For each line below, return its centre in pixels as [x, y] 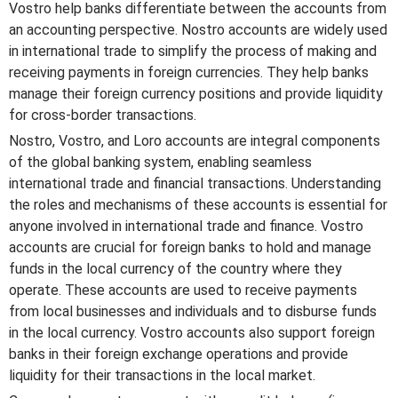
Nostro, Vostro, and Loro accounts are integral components [195, 141]
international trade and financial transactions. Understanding [195, 184]
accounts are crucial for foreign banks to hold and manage [190, 248]
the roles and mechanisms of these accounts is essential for [198, 205]
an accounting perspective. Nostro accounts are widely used [198, 30]
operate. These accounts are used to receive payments [183, 291]
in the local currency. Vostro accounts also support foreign [192, 333]
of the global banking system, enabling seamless [160, 163]
